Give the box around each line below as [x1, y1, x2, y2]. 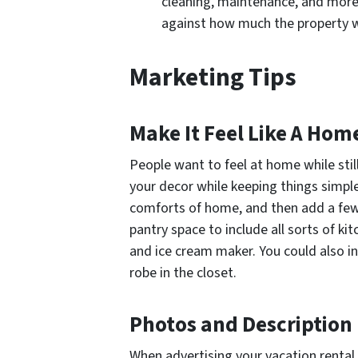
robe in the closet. [129, 262, 237, 283]
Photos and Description [129, 308, 352, 340]
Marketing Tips [129, 59, 296, 96]
